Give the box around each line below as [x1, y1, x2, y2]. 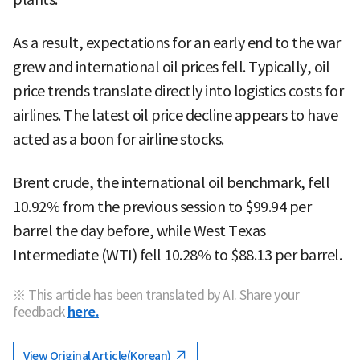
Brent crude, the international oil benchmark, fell [13, 173, 329, 192]
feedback [13, 303, 64, 320]
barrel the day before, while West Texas [13, 221, 266, 240]
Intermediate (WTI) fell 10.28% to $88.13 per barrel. [13, 245, 342, 264]
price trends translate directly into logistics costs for [13, 81, 343, 100]
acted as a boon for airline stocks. [13, 129, 224, 149]
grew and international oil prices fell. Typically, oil [13, 57, 329, 76]
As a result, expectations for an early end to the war [13, 33, 341, 52]
